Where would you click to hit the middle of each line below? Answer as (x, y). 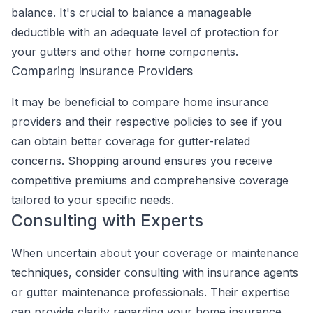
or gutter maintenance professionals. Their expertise (151, 292)
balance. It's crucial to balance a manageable (131, 13)
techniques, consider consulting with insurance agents (155, 272)
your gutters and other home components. (125, 52)
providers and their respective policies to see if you (146, 122)
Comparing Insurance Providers (102, 71)
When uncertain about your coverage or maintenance (155, 253)
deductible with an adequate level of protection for (145, 32)
